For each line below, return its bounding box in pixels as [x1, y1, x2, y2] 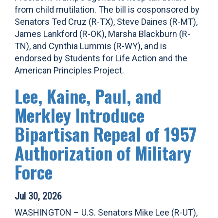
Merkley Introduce [15, 102, 145, 127]
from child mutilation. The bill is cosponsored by [15, 4, 200, 15]
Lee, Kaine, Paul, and [15, 83, 162, 109]
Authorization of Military [15, 140, 191, 165]
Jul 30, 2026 [15, 190, 62, 202]
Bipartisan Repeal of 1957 [15, 121, 197, 146]
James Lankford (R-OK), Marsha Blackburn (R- [15, 29, 190, 39]
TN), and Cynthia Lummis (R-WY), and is [15, 41, 167, 51]
